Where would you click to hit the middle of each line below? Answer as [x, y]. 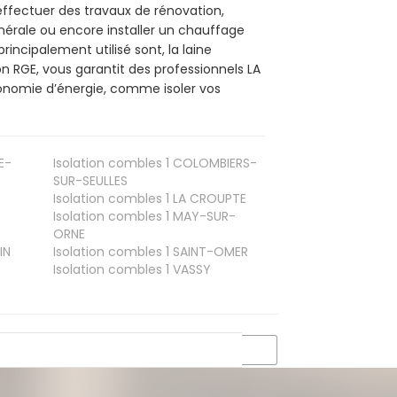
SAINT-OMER [208, 252]
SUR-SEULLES [90, 181]
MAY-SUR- [202, 217]
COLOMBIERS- [213, 163]
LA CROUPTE [207, 199]
